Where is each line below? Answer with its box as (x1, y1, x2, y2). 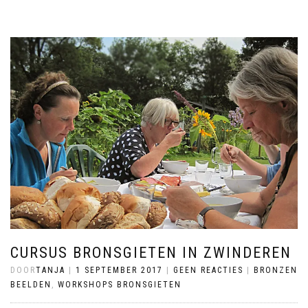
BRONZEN (254, 265, 298, 275)
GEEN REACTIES (173, 265, 243, 275)
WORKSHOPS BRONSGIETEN (58, 279, 181, 289)
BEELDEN (10, 279, 52, 289)
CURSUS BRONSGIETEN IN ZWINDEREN (10, 243, 291, 261)
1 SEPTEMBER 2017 (76, 265, 163, 275)
